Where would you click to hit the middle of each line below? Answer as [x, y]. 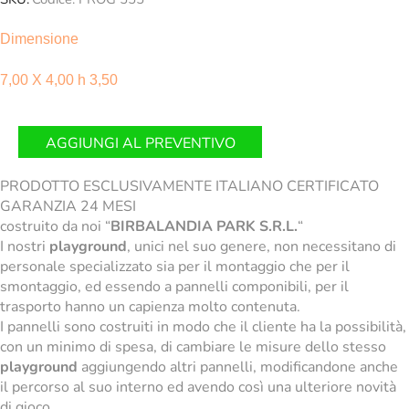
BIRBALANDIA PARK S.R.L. [204, 226]
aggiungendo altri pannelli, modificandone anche [238, 367]
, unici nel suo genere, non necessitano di [262, 246]
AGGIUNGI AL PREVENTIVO [140, 144]
